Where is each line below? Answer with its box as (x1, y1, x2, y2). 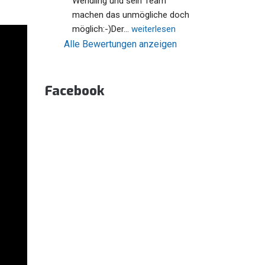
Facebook (45, 82, 104, 99)
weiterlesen (131, 24, 176, 34)
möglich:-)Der (72, 24, 124, 34)
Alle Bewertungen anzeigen (64, 38, 177, 50)
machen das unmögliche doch (72, 9, 189, 20)
